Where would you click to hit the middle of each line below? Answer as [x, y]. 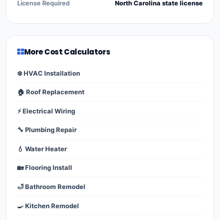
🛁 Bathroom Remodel [51, 187]
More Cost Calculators [67, 52]
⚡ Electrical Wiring [46, 111]
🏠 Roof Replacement [51, 92]
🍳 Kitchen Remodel [48, 206]
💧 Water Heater [42, 149]
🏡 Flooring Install [45, 168]
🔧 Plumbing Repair [47, 130]
